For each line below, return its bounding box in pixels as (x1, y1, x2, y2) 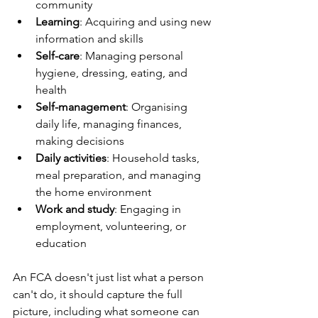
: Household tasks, (106, 151, 202, 165)
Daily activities (35, 151, 106, 165)
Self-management (35, 100, 126, 114)
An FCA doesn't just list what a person (13, 270, 207, 284)
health (35, 83, 67, 97)
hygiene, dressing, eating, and (35, 66, 190, 79)
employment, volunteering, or (35, 219, 189, 233)
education (35, 236, 87, 250)
